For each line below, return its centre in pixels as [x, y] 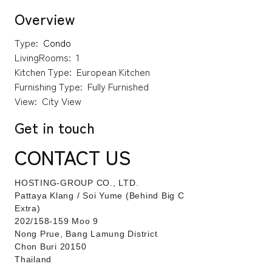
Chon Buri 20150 [51, 246]
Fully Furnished [118, 86]
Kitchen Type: [43, 71]
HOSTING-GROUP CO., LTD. [77, 182]
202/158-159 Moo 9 [56, 221]
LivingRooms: [43, 57]
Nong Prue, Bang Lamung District [86, 233]
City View [62, 100]
